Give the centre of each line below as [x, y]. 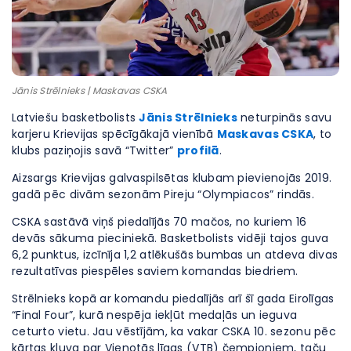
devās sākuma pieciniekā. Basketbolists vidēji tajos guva [170, 238]
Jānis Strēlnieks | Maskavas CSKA [90, 90]
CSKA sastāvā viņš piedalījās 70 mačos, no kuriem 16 [159, 221]
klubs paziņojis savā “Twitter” [94, 150]
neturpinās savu [284, 117]
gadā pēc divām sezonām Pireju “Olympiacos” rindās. [163, 194]
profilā [198, 150]
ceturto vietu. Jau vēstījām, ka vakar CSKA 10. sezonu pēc [174, 331]
